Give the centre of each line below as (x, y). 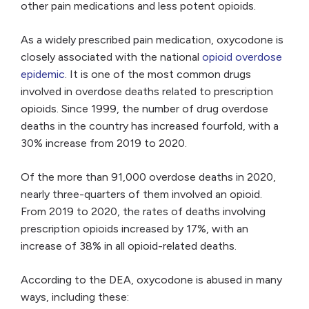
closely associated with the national (111, 57)
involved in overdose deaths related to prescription (147, 92)
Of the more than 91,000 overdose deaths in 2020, (148, 177)
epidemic (43, 74)
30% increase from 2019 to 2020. (105, 143)
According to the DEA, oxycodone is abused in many (151, 280)
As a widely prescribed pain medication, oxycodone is (152, 40)
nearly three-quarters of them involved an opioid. (141, 195)
